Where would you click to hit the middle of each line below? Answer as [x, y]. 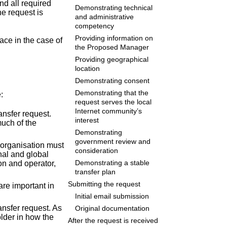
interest [87, 121]
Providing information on [114, 39]
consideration [97, 151]
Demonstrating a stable [112, 163]
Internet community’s [109, 111]
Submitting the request [104, 184]
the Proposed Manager [112, 48]
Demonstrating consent [112, 81]
